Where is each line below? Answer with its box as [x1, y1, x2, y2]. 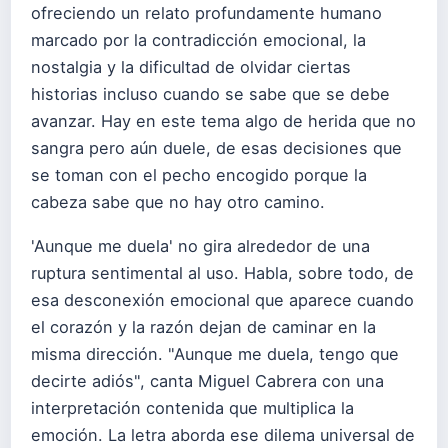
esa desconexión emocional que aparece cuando [31, 290, 414, 311]
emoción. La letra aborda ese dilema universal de [31, 425, 415, 446]
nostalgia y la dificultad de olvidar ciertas [31, 57, 351, 77]
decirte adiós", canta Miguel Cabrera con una [31, 371, 384, 392]
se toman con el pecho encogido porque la [31, 165, 367, 185]
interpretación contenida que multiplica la [31, 398, 354, 419]
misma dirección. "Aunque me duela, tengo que [31, 344, 399, 365]
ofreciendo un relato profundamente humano [31, 3, 382, 23]
